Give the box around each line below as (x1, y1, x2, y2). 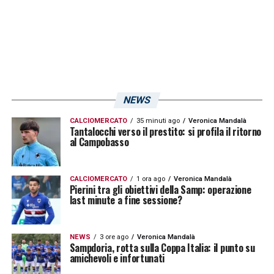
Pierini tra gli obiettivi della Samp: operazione (69, 182, 251, 197)
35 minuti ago (136, 116, 180, 125)
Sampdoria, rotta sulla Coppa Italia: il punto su (69, 240, 255, 255)
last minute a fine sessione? (69, 192, 182, 207)
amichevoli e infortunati (69, 250, 165, 265)
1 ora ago (136, 174, 165, 183)
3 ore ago (99, 232, 128, 241)
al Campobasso (69, 134, 129, 149)
